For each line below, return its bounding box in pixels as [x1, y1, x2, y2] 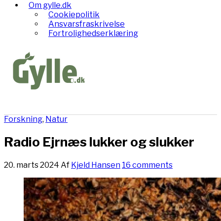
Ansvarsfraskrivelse [48, 19, 125, 29]
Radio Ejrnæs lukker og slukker [4, 134, 194, 150]
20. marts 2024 [4, 160, 59, 170]
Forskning [4, 114, 42, 124]
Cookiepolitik [48, 9, 100, 19]
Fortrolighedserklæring [48, 28, 138, 38]
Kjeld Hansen [71, 160, 120, 170]
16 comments [122, 160, 173, 170]
